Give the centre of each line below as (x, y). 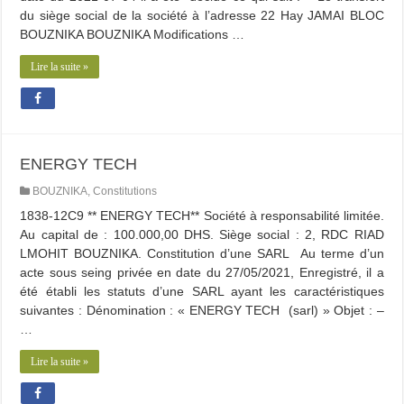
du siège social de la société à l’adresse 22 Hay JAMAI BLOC (202, 15)
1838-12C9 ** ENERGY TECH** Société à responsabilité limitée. (202, 216)
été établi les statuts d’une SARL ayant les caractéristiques (202, 291)
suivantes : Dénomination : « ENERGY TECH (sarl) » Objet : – (202, 310)
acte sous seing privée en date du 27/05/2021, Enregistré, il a (202, 272)
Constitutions (125, 191)
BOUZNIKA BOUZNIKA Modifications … (133, 34)
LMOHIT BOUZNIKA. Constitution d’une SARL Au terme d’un (202, 253)
